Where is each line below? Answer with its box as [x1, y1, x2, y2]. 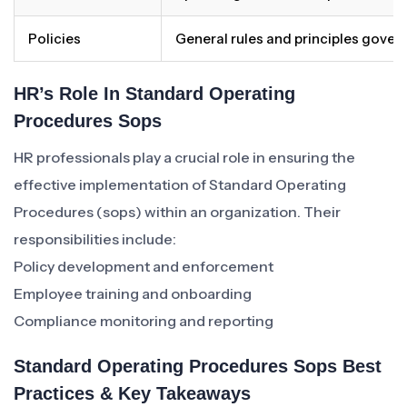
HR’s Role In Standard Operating [14, 84, 295, 104]
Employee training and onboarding [14, 284, 252, 303]
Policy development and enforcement [14, 257, 273, 275]
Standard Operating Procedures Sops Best [14, 356, 382, 376]
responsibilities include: [14, 230, 176, 248]
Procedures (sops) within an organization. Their [14, 203, 341, 221]
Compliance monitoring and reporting [14, 312, 273, 330]
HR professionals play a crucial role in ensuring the [14, 148, 355, 166]
